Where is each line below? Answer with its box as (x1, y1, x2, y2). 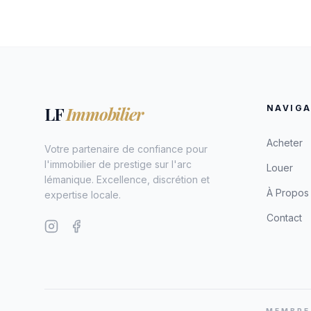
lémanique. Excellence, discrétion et (44, 174, 210, 185)
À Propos (267, 187, 309, 199)
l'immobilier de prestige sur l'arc (44, 158, 192, 170)
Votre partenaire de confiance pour (44, 143, 208, 155)
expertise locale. (44, 189, 121, 201)
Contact (267, 212, 302, 224)
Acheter (267, 137, 303, 149)
